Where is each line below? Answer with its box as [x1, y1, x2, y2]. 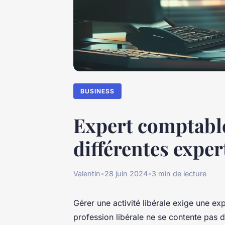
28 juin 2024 [104, 169, 148, 178]
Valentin [73, 169, 100, 178]
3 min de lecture [152, 169, 206, 178]
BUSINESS [80, 87, 115, 95]
